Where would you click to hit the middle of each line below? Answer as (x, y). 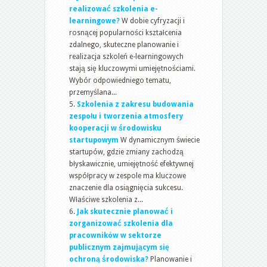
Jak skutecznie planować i (125, 211)
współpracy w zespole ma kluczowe (128, 176)
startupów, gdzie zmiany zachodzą (126, 152)
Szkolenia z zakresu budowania (135, 104)
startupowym (94, 140)
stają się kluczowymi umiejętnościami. (132, 68)
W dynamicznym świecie (160, 140)
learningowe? (94, 21)
